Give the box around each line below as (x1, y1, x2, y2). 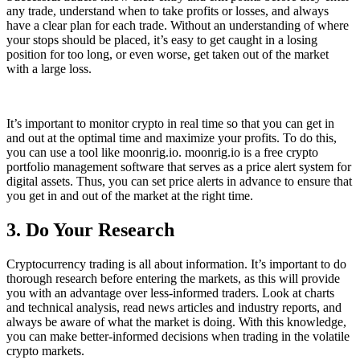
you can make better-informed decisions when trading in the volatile (6, 329, 350, 344)
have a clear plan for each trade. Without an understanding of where (6, 18, 349, 33)
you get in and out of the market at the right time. (6, 189, 253, 203)
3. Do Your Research (6, 219, 174, 241)
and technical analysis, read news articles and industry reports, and (6, 301, 342, 315)
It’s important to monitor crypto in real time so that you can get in (6, 117, 334, 131)
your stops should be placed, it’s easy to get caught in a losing (6, 33, 317, 47)
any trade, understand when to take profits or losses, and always (6, 4, 329, 18)
